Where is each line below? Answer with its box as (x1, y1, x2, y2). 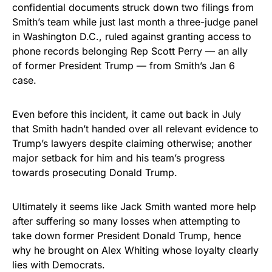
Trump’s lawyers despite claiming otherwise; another (12, 137, 252, 149)
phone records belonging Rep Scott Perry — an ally (12, 44, 248, 57)
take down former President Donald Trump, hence (12, 229, 241, 242)
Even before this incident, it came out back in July (12, 107, 241, 120)
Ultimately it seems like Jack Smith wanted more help (12, 200, 256, 212)
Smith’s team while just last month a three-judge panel (12, 15, 258, 28)
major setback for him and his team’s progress (12, 151, 225, 164)
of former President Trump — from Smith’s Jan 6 (12, 59, 235, 72)
